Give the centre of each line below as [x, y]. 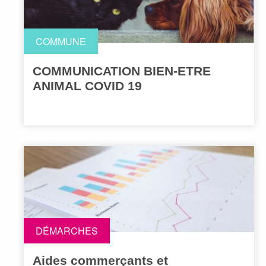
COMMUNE [61, 42]
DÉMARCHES [67, 231]
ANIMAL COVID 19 [87, 86]
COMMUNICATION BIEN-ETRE [122, 71]
